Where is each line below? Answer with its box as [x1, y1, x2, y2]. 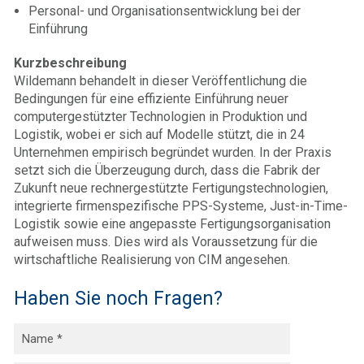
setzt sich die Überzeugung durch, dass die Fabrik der [14, 162, 320, 178]
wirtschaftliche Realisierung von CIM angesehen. [14, 251, 290, 267]
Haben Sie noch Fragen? [14, 286, 223, 310]
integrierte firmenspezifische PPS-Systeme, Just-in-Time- [14, 197, 348, 214]
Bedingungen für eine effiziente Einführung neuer [14, 90, 288, 106]
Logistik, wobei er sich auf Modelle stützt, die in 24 [14, 126, 305, 142]
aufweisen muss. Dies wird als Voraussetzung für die [14, 233, 318, 249]
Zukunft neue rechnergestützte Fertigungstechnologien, [14, 180, 328, 196]
